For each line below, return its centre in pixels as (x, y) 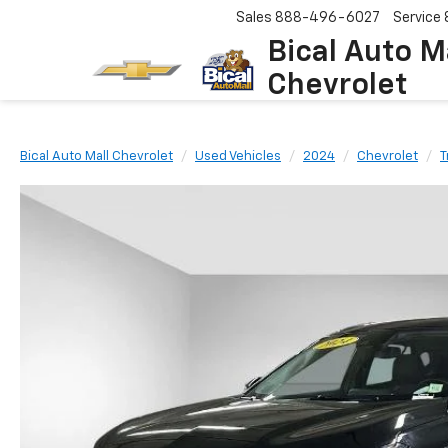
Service (417, 18)
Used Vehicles (238, 156)
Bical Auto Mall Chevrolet (96, 156)
